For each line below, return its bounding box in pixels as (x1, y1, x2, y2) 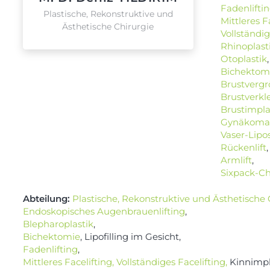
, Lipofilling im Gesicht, (80, 231, 181, 243)
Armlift (221, 154, 252, 166)
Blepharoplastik (22, 218, 93, 230)
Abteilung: (22, 193, 70, 205)
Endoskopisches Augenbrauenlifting (22, 206, 185, 218)
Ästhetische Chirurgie (62, 21, 154, 31)
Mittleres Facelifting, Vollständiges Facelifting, (22, 256, 230, 268)
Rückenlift (221, 141, 266, 153)
